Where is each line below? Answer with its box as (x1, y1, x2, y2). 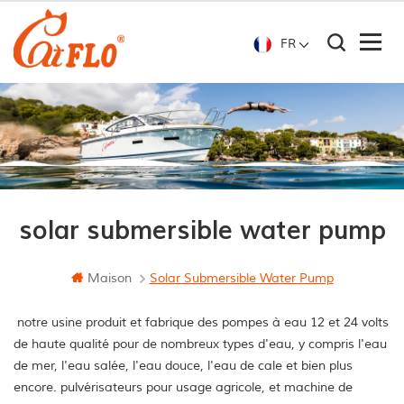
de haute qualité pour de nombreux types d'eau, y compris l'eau (14, 336, 387, 353)
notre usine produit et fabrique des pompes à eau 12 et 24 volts (14, 315, 389, 331)
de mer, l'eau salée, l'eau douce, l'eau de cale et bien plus (14, 358, 353, 374)
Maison (87, 271, 132, 287)
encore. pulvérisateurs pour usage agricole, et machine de (14, 380, 353, 396)
